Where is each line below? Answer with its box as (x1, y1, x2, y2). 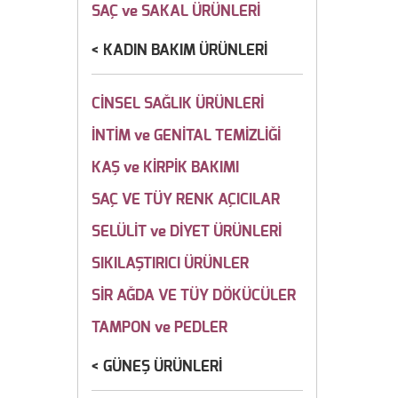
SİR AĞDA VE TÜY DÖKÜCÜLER (92, 288, 296, 303)
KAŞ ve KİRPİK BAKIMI (92, 160, 239, 175)
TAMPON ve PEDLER (92, 320, 227, 335)
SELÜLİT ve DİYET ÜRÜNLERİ (92, 224, 282, 239)
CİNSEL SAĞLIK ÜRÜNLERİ (92, 96, 264, 111)
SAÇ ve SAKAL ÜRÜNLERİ (92, 4, 260, 19)
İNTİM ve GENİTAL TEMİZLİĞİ (92, 128, 281, 143)
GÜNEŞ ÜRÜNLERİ (103, 359, 222, 374)
